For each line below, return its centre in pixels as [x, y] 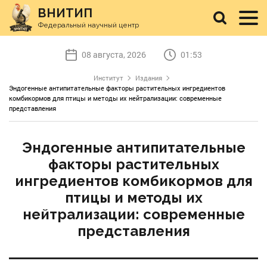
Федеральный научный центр [89, 25]
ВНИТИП [65, 13]
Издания [148, 78]
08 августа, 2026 [114, 55]
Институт [108, 78]
